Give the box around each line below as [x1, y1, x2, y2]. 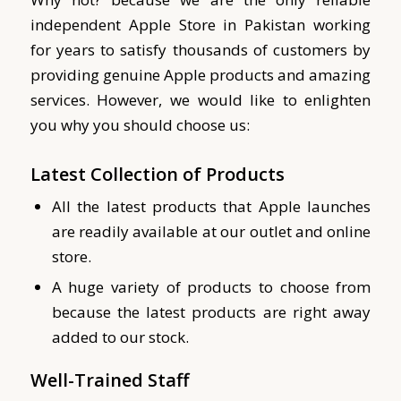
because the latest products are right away [51, 301, 371, 322]
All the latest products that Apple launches [51, 195, 371, 217]
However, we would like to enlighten [97, 89, 371, 110]
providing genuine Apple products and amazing [30, 64, 371, 85]
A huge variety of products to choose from [51, 276, 371, 297]
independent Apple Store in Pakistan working [30, 13, 371, 35]
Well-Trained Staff [30, 367, 193, 392]
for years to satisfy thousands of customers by [30, 38, 371, 60]
